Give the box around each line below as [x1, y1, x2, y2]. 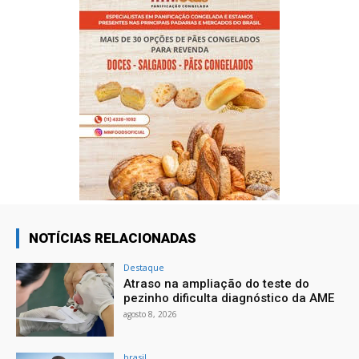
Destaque [123, 261, 165, 274]
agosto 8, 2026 [123, 309, 178, 321]
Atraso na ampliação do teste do [123, 276, 310, 292]
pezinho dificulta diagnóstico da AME [123, 291, 335, 306]
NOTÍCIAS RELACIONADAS [29, 230, 196, 247]
